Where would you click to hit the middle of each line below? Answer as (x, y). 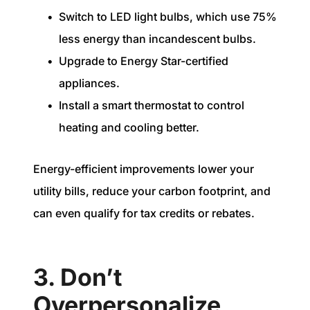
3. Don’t (77, 277)
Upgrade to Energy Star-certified (144, 61)
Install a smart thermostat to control (152, 105)
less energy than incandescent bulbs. (159, 38)
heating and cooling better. (129, 127)
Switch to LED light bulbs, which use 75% (168, 16)
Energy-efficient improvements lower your (144, 169)
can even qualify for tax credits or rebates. (144, 213)
